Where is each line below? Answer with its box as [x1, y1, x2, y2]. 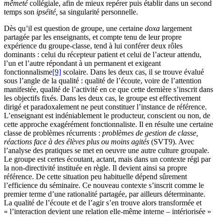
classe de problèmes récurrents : [4, 128, 102, 137]
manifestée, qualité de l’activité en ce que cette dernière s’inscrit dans [4, 85, 213, 93]
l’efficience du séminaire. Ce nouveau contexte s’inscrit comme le [4, 181, 204, 189]
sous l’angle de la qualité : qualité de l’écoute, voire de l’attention [4, 76, 201, 85]
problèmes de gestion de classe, [102, 128, 198, 137]
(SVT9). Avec [149, 137, 194, 146]
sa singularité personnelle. [60, 7, 138, 16]
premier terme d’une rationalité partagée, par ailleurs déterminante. [4, 189, 205, 198]
